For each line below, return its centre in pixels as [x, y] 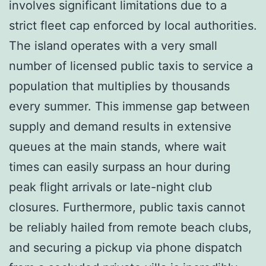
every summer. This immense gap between [129, 106]
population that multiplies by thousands [119, 86]
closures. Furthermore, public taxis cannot [127, 207]
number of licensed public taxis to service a [131, 66]
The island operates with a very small [113, 45]
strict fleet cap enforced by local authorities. [133, 25]
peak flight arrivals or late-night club [110, 187]
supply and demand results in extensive [120, 126]
